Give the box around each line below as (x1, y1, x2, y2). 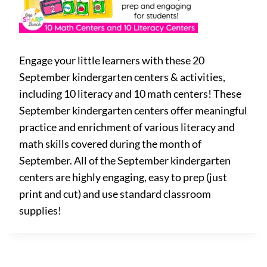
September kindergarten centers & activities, (19, 70, 225, 83)
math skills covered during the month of (19, 137, 201, 150)
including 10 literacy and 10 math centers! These (19, 87, 241, 100)
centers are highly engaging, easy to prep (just (19, 170, 227, 184)
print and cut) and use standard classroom (19, 187, 211, 200)
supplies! (19, 204, 61, 217)
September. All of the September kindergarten (19, 154, 231, 167)
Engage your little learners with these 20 (19, 54, 204, 67)
